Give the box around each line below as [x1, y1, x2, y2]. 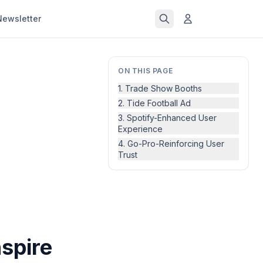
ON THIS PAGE [118, 66, 173, 75]
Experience [118, 124, 163, 134]
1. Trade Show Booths [118, 83, 202, 93]
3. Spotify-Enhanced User [118, 113, 217, 123]
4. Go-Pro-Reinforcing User [118, 139, 224, 149]
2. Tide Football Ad [118, 98, 191, 108]
